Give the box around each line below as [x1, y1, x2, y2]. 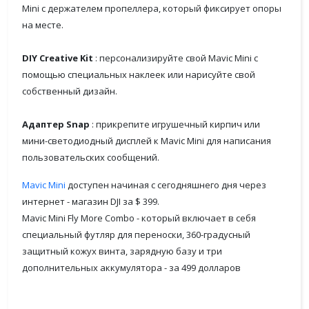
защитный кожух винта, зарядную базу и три [22, 245, 222, 257]
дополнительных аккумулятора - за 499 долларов [22, 261, 241, 274]
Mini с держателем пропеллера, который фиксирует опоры [22, 2, 281, 14]
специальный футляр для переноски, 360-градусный [22, 228, 250, 241]
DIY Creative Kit [22, 52, 93, 64]
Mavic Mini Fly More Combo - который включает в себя [22, 212, 256, 224]
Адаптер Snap [22, 118, 90, 130]
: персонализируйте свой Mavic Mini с [93, 52, 258, 64]
